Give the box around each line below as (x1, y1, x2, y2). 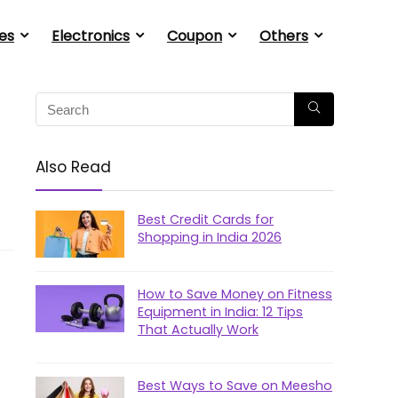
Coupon (167, 26, 222, 46)
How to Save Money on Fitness (138, 285, 332, 303)
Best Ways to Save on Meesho (138, 377, 332, 394)
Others (259, 26, 308, 46)
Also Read (36, 156, 111, 178)
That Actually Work (138, 321, 259, 338)
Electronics (52, 26, 130, 46)
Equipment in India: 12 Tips (138, 303, 303, 321)
